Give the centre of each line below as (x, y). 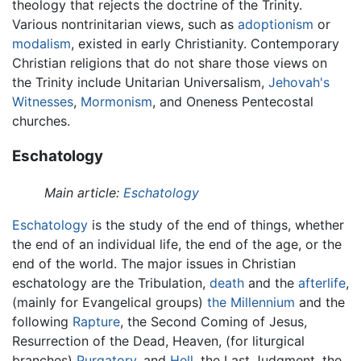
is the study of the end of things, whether (216, 225)
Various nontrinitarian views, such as (125, 24)
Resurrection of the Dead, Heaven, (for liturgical (158, 341)
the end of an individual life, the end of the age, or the (177, 245)
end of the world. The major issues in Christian (154, 264)
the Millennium (251, 303)
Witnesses (43, 101)
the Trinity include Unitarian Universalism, (140, 82)
